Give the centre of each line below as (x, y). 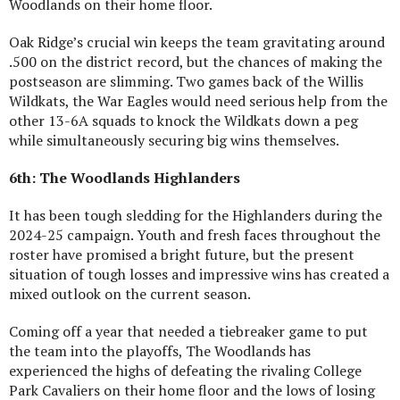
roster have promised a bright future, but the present (182, 254)
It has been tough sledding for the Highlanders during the (196, 215)
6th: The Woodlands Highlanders (125, 177)
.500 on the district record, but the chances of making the (196, 61)
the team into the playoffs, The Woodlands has (160, 350)
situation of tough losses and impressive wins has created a (199, 274)
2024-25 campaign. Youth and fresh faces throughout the (195, 234)
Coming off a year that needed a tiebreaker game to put (188, 331)
